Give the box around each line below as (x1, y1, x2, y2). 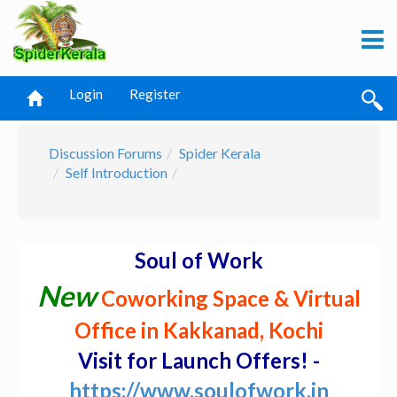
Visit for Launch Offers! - (77, 347, 320, 373)
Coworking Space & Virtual (100, 285, 361, 311)
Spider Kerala (179, 144, 261, 161)
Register (129, 86, 181, 102)
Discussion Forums (49, 144, 162, 161)
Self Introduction (66, 164, 167, 181)
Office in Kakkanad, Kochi (74, 317, 323, 343)
